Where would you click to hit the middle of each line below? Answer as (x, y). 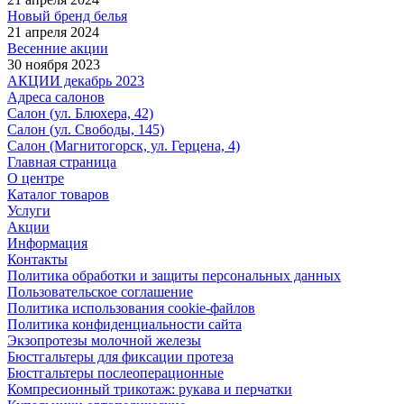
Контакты (37, 259)
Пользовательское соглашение (100, 291)
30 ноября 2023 (54, 64)
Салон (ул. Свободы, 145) (86, 129)
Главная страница (62, 161)
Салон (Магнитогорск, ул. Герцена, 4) (124, 145)
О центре (36, 178)
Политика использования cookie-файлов (131, 308)
